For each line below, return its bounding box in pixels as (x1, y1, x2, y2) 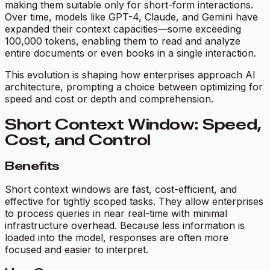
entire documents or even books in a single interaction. (5, 46, 256, 59)
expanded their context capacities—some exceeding (5, 22, 241, 35)
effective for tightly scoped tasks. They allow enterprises (5, 195, 263, 208)
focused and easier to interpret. (5, 243, 148, 256)
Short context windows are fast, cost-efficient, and (5, 183, 237, 196)
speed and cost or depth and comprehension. (5, 92, 213, 105)
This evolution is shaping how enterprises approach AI (5, 68, 256, 81)
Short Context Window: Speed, (5, 115, 262, 133)
